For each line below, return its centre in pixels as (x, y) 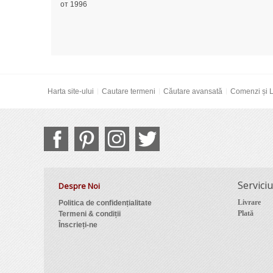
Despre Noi (79, 186)
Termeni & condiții (89, 214)
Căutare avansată (193, 92)
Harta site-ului (70, 92)
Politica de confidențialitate (105, 203)
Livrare (249, 203)
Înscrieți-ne (78, 225)
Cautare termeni (128, 92)
